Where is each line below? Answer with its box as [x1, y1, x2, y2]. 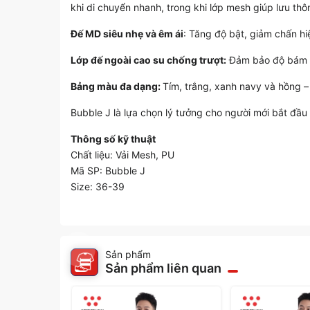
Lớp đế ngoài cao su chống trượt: [71, 54, 226, 66]
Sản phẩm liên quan [105, 261, 221, 276]
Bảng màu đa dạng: [71, 80, 163, 93]
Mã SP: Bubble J [71, 165, 145, 177]
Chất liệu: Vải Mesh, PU [71, 149, 174, 161]
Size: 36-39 [71, 181, 125, 193]
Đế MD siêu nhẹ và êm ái [71, 28, 183, 40]
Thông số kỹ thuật [71, 133, 156, 145]
